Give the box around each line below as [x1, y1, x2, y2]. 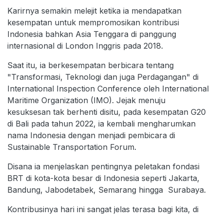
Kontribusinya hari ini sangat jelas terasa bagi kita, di [7, 204, 199, 214]
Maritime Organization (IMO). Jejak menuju [7, 95, 165, 105]
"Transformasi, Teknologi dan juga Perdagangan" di [7, 72, 199, 82]
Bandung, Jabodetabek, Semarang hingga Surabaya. [7, 184, 206, 195]
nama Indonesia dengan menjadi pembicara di [7, 130, 175, 140]
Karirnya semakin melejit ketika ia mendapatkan [7, 5, 182, 16]
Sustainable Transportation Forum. [7, 142, 136, 152]
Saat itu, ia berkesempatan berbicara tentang [7, 60, 174, 70]
